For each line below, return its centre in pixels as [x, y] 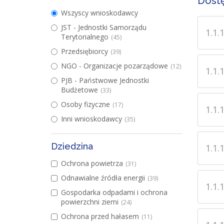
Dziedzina [72, 146]
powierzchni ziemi [90, 202]
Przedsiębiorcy [84, 51]
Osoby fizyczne [85, 104]
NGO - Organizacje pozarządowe [114, 66]
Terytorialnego [85, 37]
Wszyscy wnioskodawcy [99, 13]
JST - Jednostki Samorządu [104, 27]
